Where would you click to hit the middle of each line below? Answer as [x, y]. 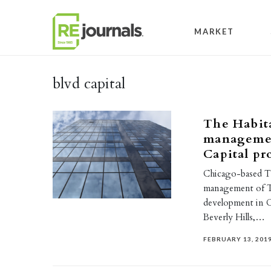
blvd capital [89, 83]
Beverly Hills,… [234, 217]
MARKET [214, 31]
